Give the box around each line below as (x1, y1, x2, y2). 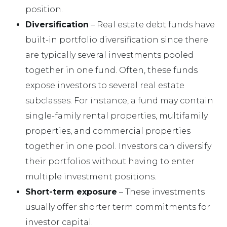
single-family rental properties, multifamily (25, 110, 208, 121)
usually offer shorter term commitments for (25, 202, 210, 212)
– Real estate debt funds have (89, 19, 215, 29)
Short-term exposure (25, 186, 117, 197)
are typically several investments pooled (25, 50, 194, 60)
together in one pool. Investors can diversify (25, 141, 211, 151)
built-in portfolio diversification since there (25, 34, 208, 45)
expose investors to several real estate (25, 80, 184, 90)
